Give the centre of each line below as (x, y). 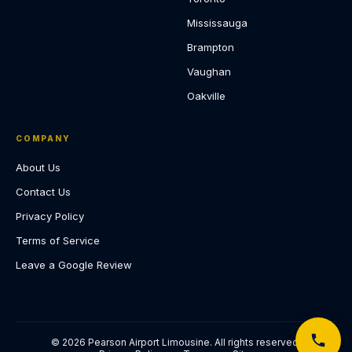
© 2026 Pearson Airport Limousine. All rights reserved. (176, 342)
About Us (38, 167)
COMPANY (43, 138)
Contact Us (43, 192)
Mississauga (217, 23)
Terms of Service (58, 240)
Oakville (206, 96)
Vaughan (209, 71)
